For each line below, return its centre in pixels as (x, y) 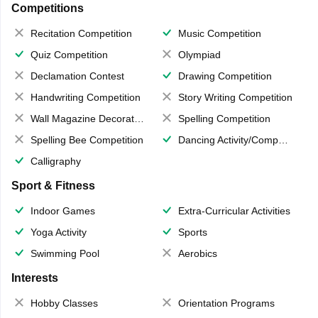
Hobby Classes (64, 303)
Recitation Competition (81, 34)
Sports (193, 232)
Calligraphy (55, 161)
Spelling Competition (224, 119)
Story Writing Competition (235, 98)
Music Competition (220, 34)
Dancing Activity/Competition (228, 140)
